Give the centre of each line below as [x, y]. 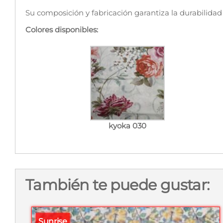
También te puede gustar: [117, 185]
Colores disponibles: [62, 30]
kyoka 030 [127, 126]
